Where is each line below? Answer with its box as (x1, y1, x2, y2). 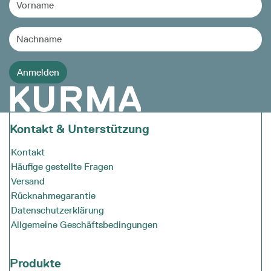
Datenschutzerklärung (10, 204, 104, 216)
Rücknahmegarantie (10, 189, 96, 201)
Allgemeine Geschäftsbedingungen (10, 218, 158, 230)
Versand (10, 175, 45, 187)
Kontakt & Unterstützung (10, 121, 149, 136)
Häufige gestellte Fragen (10, 160, 114, 172)
